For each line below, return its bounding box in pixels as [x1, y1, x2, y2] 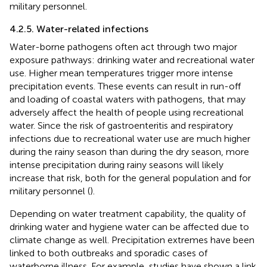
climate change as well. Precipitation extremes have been [10, 234, 254, 246]
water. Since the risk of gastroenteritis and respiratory [10, 120, 233, 132]
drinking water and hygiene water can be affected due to [10, 221, 249, 233]
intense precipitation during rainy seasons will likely [10, 159, 223, 171]
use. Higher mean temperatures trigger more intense [10, 67, 233, 79]
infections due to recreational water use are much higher [10, 133, 250, 145]
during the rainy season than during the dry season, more [10, 146, 249, 158]
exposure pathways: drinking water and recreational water [10, 54, 254, 66]
